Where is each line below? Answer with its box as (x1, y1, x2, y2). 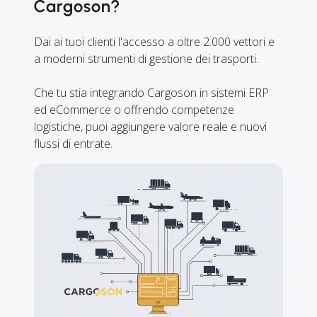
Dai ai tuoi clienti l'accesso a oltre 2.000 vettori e (34, 34, 275, 50)
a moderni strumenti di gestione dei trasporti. (34, 51, 258, 67)
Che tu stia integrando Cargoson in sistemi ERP (34, 85, 269, 100)
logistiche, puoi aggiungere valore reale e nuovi (34, 119, 267, 134)
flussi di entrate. (34, 136, 113, 151)
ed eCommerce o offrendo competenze (34, 102, 234, 117)
